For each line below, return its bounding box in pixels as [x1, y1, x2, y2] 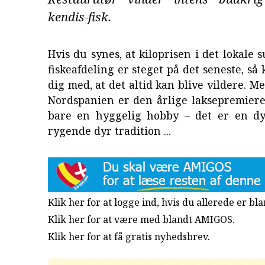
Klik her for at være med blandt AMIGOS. [47, 212, 235, 226]
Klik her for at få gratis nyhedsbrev [47, 230, 208, 243]
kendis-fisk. [47, 8, 111, 25]
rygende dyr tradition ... [47, 124, 171, 138]
